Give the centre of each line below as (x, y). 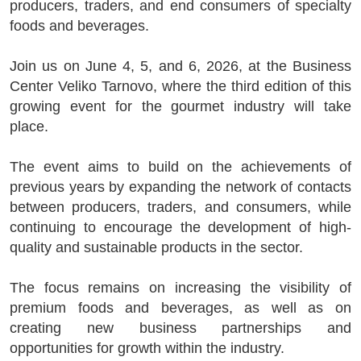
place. (29, 127)
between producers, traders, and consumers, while (180, 207)
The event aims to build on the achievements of (180, 167)
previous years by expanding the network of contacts (180, 187)
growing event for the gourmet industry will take (180, 106)
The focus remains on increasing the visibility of (180, 288)
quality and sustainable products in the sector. (156, 247)
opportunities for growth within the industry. (147, 348)
